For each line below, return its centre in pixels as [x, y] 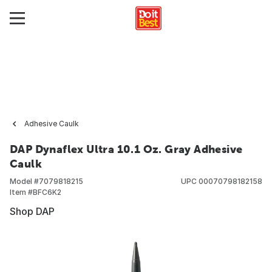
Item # [21, 192]
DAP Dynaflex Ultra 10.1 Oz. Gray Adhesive [126, 149]
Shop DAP [32, 211]
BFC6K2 [47, 192]
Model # [24, 181]
